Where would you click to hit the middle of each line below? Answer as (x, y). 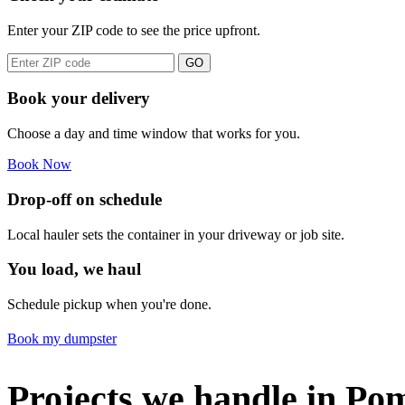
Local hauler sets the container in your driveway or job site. (176, 234)
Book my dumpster (62, 338)
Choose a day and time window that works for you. (154, 134)
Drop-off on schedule (85, 199)
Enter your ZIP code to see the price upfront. (134, 30)
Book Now (39, 165)
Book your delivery (79, 99)
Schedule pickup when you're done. (109, 304)
